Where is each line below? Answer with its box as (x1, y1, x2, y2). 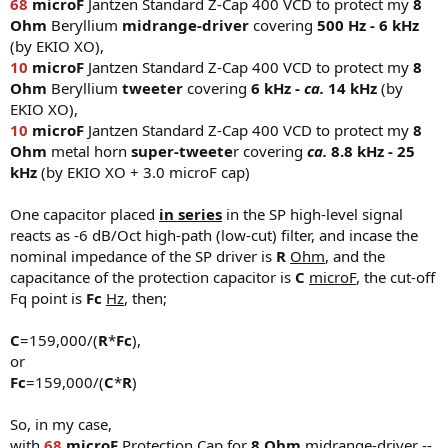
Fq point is (10, 287, 86, 308)
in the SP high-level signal (222, 203, 403, 224)
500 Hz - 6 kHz (317, 14, 419, 35)
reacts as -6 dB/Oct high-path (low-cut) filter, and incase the (10, 224, 418, 245)
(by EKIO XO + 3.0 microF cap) (37, 161, 250, 182)
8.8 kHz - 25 (327, 140, 415, 161)
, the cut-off (356, 266, 435, 287)
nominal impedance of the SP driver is (10, 245, 276, 266)
